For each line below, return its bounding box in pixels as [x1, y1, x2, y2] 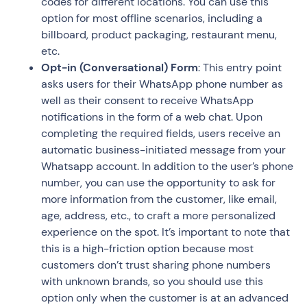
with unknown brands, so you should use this [41, 274, 263, 289]
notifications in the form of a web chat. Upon [41, 110, 262, 125]
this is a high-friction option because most [41, 241, 254, 256]
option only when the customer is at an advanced [41, 291, 288, 306]
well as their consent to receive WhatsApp [41, 93, 254, 108]
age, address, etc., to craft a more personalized [41, 208, 275, 223]
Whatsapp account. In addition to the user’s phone [41, 159, 293, 174]
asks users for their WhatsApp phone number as [41, 77, 283, 92]
